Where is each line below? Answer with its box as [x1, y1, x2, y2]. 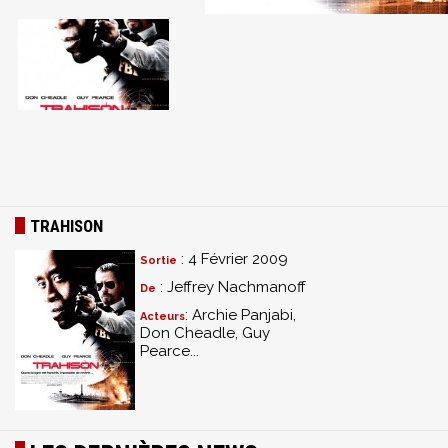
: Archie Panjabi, [185, 305, 296, 324]
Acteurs [140, 309, 185, 323]
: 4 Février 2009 [177, 249, 288, 268]
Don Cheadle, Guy [140, 323, 270, 342]
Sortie [140, 253, 177, 267]
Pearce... [140, 341, 199, 360]
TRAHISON [30, 215, 103, 236]
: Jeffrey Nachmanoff [156, 277, 306, 296]
